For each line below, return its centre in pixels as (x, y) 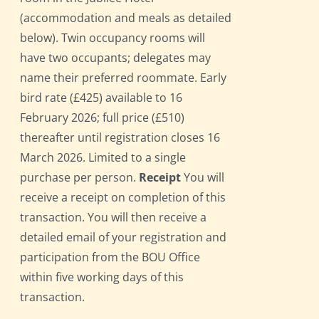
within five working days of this (102, 277)
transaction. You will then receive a (114, 218)
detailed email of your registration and (124, 237)
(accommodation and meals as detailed (126, 18)
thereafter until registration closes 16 (120, 138)
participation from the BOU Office (110, 257)
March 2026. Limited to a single (103, 158)
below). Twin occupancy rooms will (113, 38)
